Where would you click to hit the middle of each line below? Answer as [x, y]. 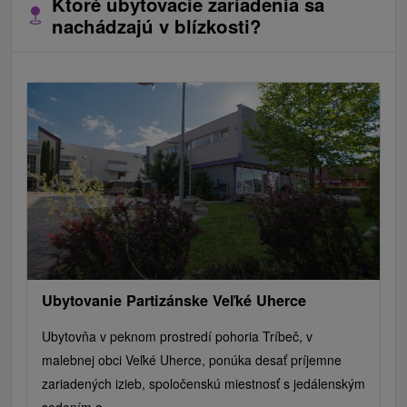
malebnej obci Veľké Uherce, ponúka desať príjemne [192, 359]
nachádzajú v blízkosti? [157, 26]
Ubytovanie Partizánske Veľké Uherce [174, 300]
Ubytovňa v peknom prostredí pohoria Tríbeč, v [177, 336]
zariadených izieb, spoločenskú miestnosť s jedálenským [203, 383]
